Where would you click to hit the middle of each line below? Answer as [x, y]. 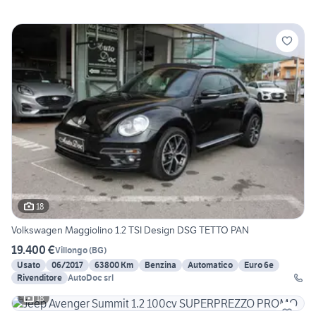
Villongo [71, 250]
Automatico [210, 265]
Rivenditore [39, 278]
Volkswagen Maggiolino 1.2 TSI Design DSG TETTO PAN [130, 230]
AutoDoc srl [91, 278]
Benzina [160, 265]
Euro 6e [259, 265]
